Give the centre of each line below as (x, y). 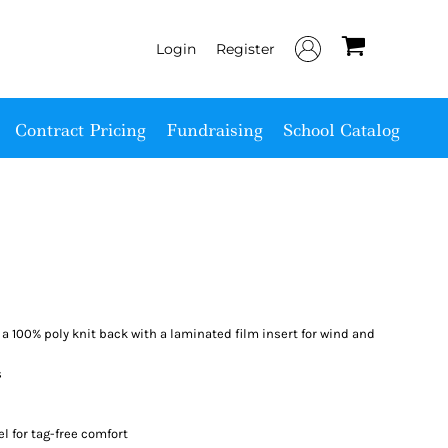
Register (245, 48)
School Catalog (341, 129)
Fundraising (214, 129)
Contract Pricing (80, 129)
